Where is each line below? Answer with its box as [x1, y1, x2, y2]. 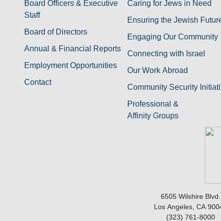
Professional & [127, 100, 179, 108]
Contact [24, 78, 51, 86]
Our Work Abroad [127, 66, 188, 74]
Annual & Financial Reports [24, 44, 121, 53]
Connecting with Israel [127, 49, 205, 58]
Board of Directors [24, 28, 87, 36]
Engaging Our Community [127, 33, 218, 41]
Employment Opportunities [24, 61, 117, 70]
